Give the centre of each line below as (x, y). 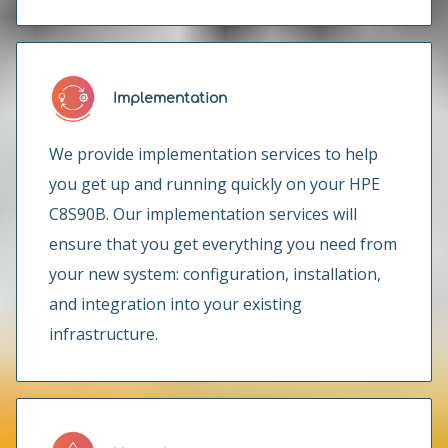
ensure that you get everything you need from (223, 244)
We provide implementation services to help (213, 154)
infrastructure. (103, 334)
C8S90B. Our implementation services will (203, 214)
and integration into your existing (175, 304)
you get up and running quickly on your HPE (214, 184)
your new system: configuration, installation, (215, 274)
